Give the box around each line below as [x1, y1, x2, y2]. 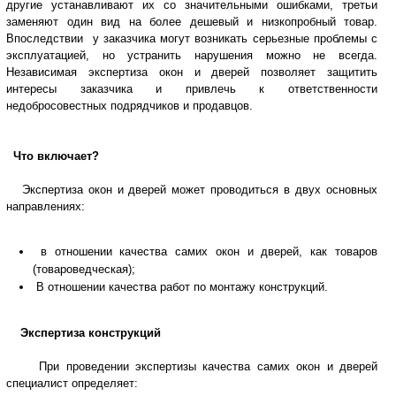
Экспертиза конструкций [20, 326, 161, 339]
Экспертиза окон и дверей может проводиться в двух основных [6, 183, 377, 196]
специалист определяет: [6, 377, 138, 390]
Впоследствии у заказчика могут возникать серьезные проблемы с [6, 32, 377, 45]
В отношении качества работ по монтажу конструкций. [33, 280, 328, 293]
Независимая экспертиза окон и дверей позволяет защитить [6, 65, 377, 79]
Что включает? [13, 149, 99, 163]
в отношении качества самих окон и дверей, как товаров [33, 245, 377, 258]
